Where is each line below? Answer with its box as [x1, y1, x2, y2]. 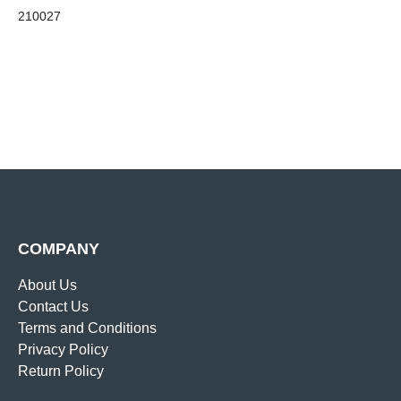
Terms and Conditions [18, 320, 157, 336]
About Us [18, 277, 77, 293]
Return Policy [18, 363, 104, 379]
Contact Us [18, 298, 89, 314]
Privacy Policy [18, 341, 108, 357]
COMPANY [18, 239, 99, 258]
